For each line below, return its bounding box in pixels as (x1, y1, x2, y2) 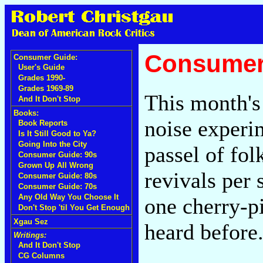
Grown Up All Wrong (18, 161, 93, 170)
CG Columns (18, 251, 65, 260)
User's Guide (18, 63, 65, 72)
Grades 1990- (18, 73, 65, 82)
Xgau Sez (14, 217, 48, 226)
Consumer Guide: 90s (18, 150, 97, 159)
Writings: (14, 231, 46, 240)
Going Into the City (18, 140, 87, 149)
